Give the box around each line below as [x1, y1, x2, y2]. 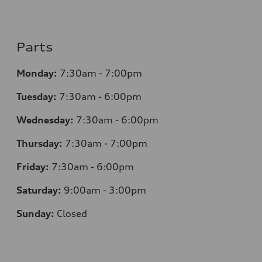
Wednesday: [16, 113, 74, 126]
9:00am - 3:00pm [61, 184, 146, 196]
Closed [54, 207, 87, 219]
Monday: [16, 67, 57, 79]
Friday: [16, 160, 49, 173]
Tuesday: [16, 90, 57, 102]
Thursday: [16, 137, 63, 149]
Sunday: [16, 207, 54, 219]
